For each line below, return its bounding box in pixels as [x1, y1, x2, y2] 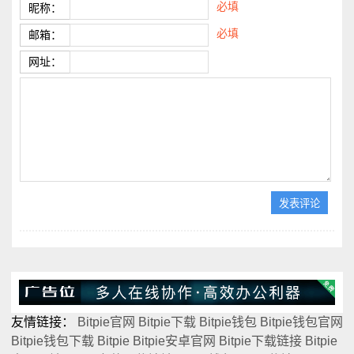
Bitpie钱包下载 [11, 333, 94, 348]
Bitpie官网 [77, 314, 135, 329]
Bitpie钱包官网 [260, 314, 343, 329]
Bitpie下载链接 [219, 333, 302, 348]
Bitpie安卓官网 [133, 333, 216, 348]
